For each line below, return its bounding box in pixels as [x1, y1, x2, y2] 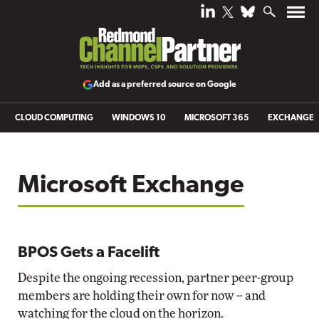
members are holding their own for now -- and [18, 290, 266, 302]
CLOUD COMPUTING [15, 114, 93, 122]
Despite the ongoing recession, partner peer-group [18, 272, 293, 284]
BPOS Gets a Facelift [18, 245, 159, 261]
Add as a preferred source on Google [93, 80, 236, 89]
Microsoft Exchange [18, 174, 244, 199]
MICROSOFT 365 [184, 114, 249, 122]
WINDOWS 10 [112, 114, 166, 122]
